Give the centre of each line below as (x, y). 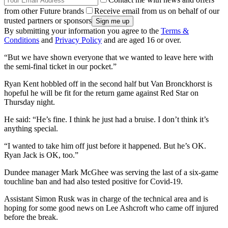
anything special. (31, 128)
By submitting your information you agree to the (82, 31)
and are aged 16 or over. (141, 40)
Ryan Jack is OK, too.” (41, 155)
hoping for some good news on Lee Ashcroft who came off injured (111, 208)
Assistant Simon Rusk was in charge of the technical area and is (106, 198)
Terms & (175, 31)
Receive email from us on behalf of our (157, 11)
